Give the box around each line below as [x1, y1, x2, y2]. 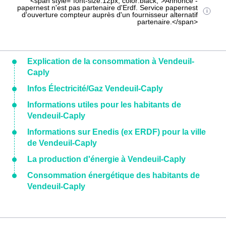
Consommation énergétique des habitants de [27, 171, 200, 180]
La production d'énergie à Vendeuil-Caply [27, 155, 186, 163]
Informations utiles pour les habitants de [27, 100, 181, 109]
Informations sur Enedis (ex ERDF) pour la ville [27, 128, 206, 136]
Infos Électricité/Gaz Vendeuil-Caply [27, 84, 163, 93]
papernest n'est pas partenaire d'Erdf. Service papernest [17, 4, 198, 12]
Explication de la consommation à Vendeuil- [27, 57, 194, 66]
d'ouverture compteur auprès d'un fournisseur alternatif [22, 11, 198, 19]
